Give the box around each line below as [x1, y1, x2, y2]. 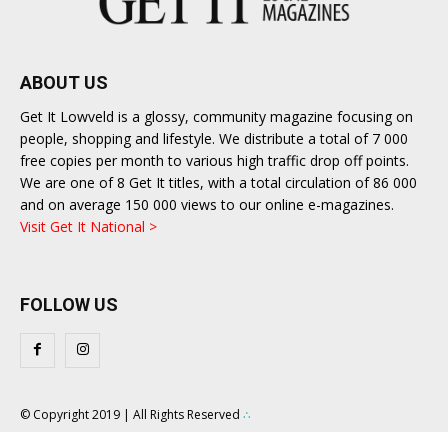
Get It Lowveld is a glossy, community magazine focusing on [20, 106, 413, 126]
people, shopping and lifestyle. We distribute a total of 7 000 [20, 128, 408, 148]
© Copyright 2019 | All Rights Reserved [20, 405, 243, 423]
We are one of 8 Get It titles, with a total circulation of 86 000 [20, 172, 417, 192]
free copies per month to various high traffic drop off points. [20, 150, 409, 170]
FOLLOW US [20, 293, 118, 315]
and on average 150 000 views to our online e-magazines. [20, 194, 394, 214]
